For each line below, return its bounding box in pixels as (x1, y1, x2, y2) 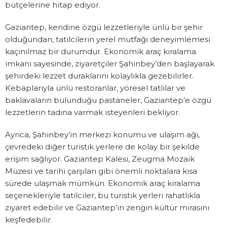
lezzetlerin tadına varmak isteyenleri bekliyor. (5, 107, 180, 118)
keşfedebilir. (5, 215, 52, 225)
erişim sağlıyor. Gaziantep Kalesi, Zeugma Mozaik (5, 154, 195, 164)
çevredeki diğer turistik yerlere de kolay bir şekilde (5, 142, 200, 152)
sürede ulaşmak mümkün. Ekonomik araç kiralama (5, 178, 200, 188)
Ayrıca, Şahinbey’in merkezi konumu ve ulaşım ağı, (5, 130, 200, 140)
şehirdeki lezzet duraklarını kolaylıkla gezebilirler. (5, 71, 194, 81)
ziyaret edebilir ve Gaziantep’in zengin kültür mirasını (5, 203, 209, 213)
